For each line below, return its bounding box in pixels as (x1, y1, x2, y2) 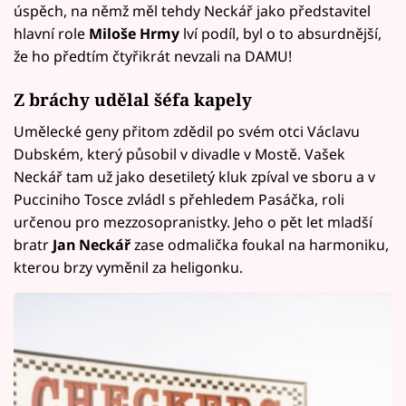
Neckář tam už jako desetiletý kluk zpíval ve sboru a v (14, 167, 375, 188)
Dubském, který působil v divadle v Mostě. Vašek (14, 144, 345, 165)
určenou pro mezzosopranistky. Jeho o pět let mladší (14, 212, 372, 233)
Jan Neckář (53, 235, 130, 256)
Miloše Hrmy (89, 23, 179, 43)
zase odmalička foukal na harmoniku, (130, 235, 389, 256)
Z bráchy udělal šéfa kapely (14, 88, 252, 111)
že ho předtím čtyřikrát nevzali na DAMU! (14, 45, 292, 66)
